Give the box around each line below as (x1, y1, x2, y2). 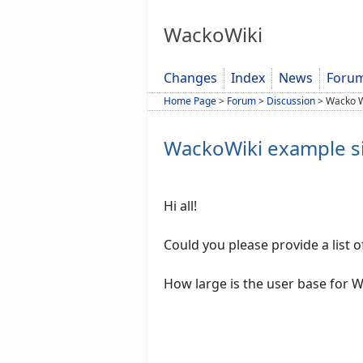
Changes (164, 69, 217, 88)
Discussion (267, 94, 315, 109)
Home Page (164, 94, 216, 109)
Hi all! (164, 197, 197, 216)
